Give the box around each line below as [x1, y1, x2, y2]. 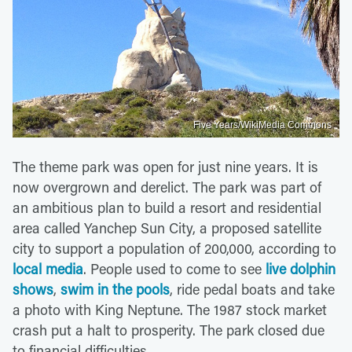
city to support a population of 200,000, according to [13, 239, 336, 258]
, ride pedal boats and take [170, 280, 335, 299]
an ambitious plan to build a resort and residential [13, 198, 321, 218]
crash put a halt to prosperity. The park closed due [13, 321, 324, 340]
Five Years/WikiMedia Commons [193, 119, 332, 131]
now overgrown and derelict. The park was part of [13, 178, 321, 197]
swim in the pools [60, 280, 170, 299]
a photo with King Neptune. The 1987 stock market [13, 300, 327, 320]
